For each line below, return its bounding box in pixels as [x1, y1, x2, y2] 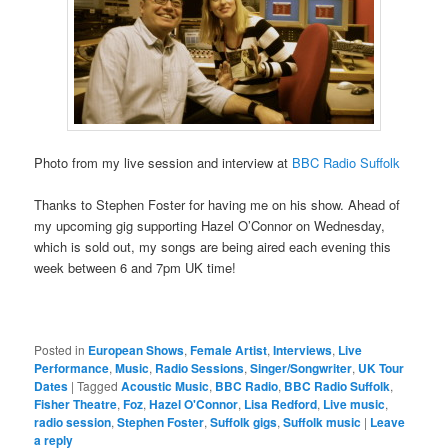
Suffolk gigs [210, 413, 278, 432]
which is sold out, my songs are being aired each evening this [34, 237, 392, 257]
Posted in [34, 341, 86, 359]
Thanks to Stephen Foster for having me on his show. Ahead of [34, 195, 401, 215]
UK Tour [358, 359, 405, 378]
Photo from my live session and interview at [34, 153, 293, 173]
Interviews [273, 341, 333, 360]
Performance [34, 359, 110, 378]
